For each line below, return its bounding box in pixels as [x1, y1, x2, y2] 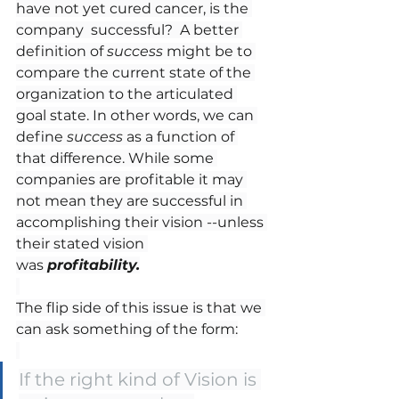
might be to [163, 42, 256, 60]
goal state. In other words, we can [16, 106, 257, 124]
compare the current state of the [16, 63, 255, 81]
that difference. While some [16, 149, 217, 167]
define [16, 127, 67, 145]
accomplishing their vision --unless [16, 213, 267, 231]
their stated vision [16, 234, 148, 252]
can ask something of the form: [16, 320, 238, 338]
